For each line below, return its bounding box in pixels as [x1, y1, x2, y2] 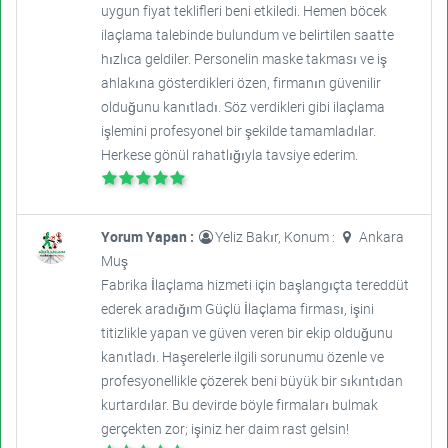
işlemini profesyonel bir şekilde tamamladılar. [100, 121, 376, 141]
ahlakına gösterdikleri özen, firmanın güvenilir [100, 73, 381, 93]
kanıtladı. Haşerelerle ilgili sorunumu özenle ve [100, 347, 384, 367]
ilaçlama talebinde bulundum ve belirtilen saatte [100, 25, 394, 45]
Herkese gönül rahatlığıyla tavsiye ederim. [100, 145, 358, 165]
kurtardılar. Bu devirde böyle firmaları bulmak [100, 395, 378, 415]
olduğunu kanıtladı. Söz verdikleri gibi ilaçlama [100, 97, 385, 117]
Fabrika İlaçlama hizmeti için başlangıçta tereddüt [100, 275, 409, 295]
